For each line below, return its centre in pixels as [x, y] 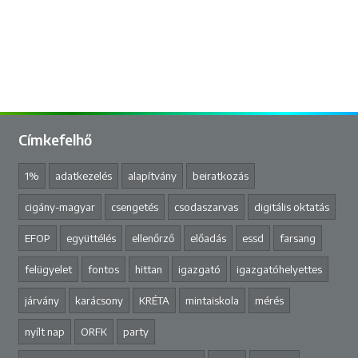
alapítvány [152, 175]
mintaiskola [212, 300]
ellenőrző [153, 238]
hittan [148, 269]
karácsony [99, 300]
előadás [208, 238]
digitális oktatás [291, 207]
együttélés [91, 238]
